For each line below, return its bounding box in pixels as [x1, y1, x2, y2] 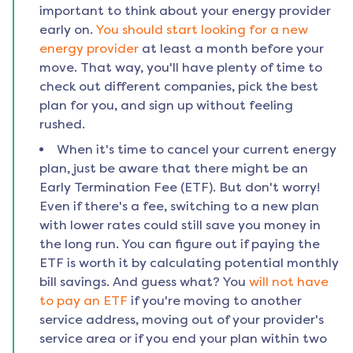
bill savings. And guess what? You [39, 274, 246, 290]
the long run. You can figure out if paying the [39, 236, 320, 252]
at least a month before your [142, 41, 324, 57]
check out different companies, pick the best [39, 79, 318, 95]
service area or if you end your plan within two [39, 331, 327, 347]
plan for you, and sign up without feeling [39, 98, 293, 113]
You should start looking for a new [95, 22, 308, 38]
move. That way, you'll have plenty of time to [39, 60, 322, 76]
